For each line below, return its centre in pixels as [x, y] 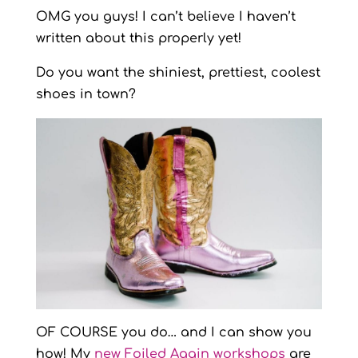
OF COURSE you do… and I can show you [173, 332]
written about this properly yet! [138, 38]
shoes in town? [86, 94]
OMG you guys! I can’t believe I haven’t [165, 17]
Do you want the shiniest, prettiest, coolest [178, 73]
